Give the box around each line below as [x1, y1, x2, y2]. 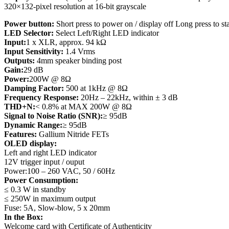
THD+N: [4, 102, 35, 111]
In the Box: [4, 213, 43, 222]
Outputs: [4, 56, 35, 65]
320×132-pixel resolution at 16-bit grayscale [4, 2, 146, 11]
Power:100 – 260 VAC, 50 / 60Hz [4, 167, 115, 176]
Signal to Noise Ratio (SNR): [4, 111, 103, 121]
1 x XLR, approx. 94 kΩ [26, 38, 106, 47]
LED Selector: [4, 29, 54, 38]
